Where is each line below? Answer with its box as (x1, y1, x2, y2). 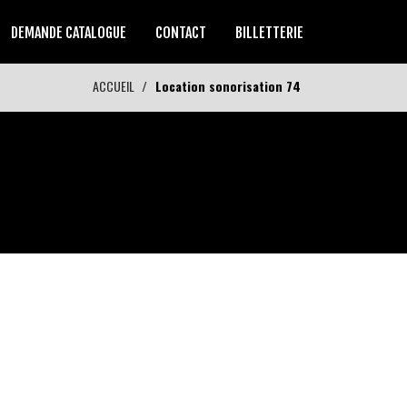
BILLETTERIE (235, 24, 303, 42)
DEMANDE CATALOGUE (11, 24, 126, 42)
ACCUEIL (93, 76, 134, 95)
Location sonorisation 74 (155, 76, 301, 95)
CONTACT (155, 24, 206, 42)
